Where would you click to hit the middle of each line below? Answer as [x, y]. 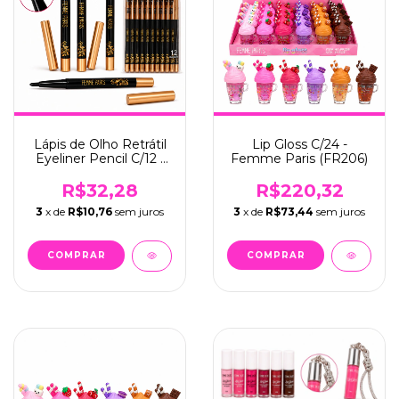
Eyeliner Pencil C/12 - [100, 159]
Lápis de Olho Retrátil [100, 144]
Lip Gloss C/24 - [299, 144]
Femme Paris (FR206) [299, 159]
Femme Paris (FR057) [100, 173]
